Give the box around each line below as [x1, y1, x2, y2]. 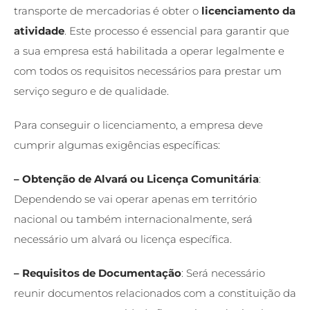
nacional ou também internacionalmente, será [14, 212, 253, 226]
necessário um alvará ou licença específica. [14, 232, 232, 246]
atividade [14, 24, 64, 37]
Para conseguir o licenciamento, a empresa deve [14, 118, 263, 131]
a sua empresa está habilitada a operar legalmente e [14, 44, 284, 57]
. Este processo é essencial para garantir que [64, 24, 289, 37]
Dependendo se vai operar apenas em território [14, 192, 257, 206]
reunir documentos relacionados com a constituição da [14, 286, 296, 300]
